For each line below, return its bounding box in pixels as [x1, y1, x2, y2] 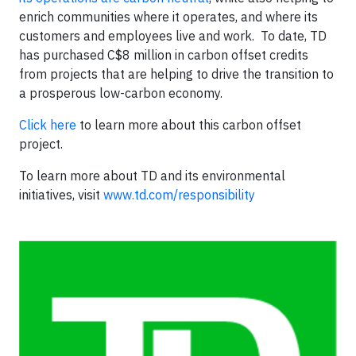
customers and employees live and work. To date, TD [19, 27, 327, 44]
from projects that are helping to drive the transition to [19, 65, 334, 82]
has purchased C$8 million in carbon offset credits [19, 46, 308, 63]
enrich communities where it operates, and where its [19, 8, 318, 25]
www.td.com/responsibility [103, 186, 255, 203]
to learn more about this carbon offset [76, 116, 301, 133]
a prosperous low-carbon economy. [19, 84, 222, 101]
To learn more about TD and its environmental [19, 167, 285, 184]
